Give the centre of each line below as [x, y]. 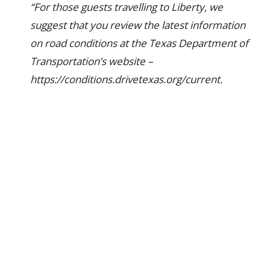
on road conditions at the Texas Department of [139, 43]
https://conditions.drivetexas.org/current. [126, 79]
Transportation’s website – [92, 61]
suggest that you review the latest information [138, 25]
